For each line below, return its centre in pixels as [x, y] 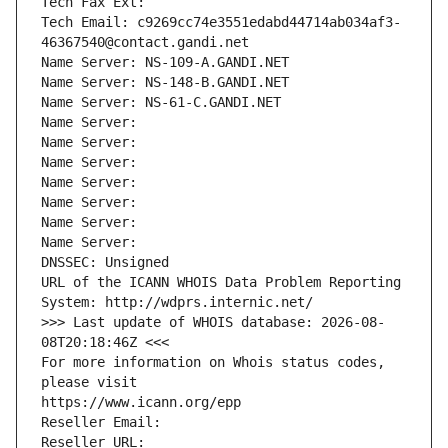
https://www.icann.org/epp [141, 402]
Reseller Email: [105, 422]
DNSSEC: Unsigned [105, 262]
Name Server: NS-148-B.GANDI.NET [165, 82]
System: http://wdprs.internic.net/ [177, 302]
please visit [89, 382]
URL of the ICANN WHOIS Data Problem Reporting [221, 282]
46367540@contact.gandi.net [145, 42]
